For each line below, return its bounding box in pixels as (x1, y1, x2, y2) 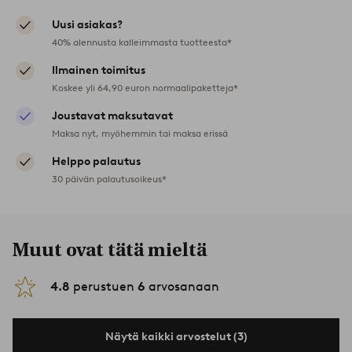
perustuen (70, 278, 137, 294)
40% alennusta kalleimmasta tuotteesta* (52, 35, 232, 48)
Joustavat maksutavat (52, 108, 173, 123)
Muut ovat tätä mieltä (13, 238, 207, 261)
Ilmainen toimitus (52, 63, 145, 77)
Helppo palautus (52, 154, 141, 168)
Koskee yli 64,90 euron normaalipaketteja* (52, 81, 238, 93)
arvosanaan (145, 278, 219, 294)
